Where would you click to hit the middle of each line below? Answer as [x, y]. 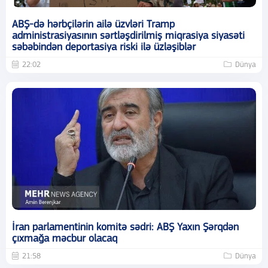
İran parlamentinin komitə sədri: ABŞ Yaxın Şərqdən [125, 227]
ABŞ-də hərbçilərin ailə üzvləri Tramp [93, 25]
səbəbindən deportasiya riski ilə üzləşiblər [104, 47]
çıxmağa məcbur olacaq [65, 239]
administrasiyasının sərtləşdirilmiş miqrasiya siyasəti [128, 36]
